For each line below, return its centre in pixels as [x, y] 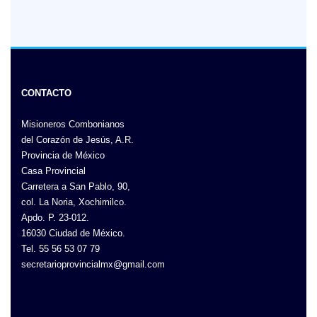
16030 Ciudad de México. [73, 234]
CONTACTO [46, 93]
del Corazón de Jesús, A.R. [77, 140]
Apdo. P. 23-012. [55, 218]
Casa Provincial [53, 171]
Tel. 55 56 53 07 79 [60, 249]
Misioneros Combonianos [73, 125]
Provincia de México [63, 156]
